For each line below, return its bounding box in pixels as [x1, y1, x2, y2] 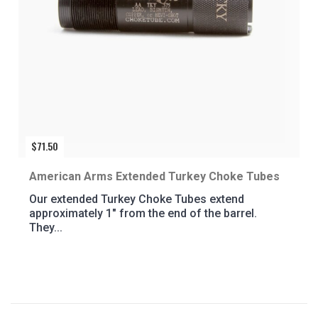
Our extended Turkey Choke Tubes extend [29, 192, 244, 206]
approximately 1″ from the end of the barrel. [29, 206, 257, 220]
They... [29, 220, 62, 234]
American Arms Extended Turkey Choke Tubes [29, 169, 280, 183]
